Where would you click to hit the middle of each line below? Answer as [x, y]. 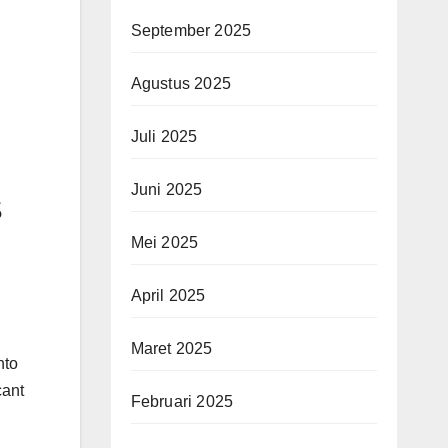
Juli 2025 [164, 136]
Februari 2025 [182, 401]
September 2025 [191, 30]
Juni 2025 [166, 189]
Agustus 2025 [180, 83]
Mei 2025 [164, 242]
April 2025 [168, 295]
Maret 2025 [171, 348]
